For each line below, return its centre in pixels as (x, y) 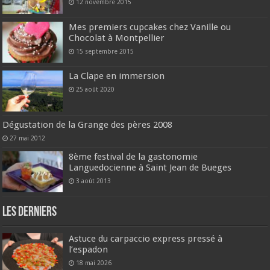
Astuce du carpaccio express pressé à (146, 239)
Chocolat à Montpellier (117, 38)
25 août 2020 (96, 89)
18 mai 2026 (94, 263)
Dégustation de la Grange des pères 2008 (88, 125)
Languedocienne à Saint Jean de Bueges (150, 168)
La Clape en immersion (117, 76)
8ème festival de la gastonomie (133, 157)
